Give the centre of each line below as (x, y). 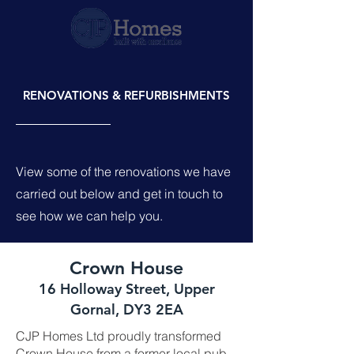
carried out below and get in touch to (119, 194)
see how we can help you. (91, 216)
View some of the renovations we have (123, 171)
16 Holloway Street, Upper (126, 289)
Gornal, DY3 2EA (126, 309)
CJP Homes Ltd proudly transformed (119, 336)
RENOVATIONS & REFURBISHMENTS (126, 95)
